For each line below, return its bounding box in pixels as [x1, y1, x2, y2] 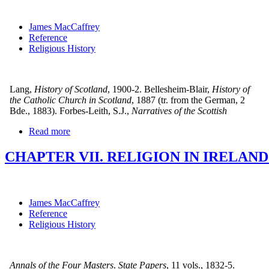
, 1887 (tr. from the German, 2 [131, 95, 245, 106]
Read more [29, 126, 70, 137]
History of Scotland [34, 84, 107, 95]
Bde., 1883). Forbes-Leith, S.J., [5, 106, 129, 116]
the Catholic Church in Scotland [5, 95, 131, 106]
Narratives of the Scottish [131, 106, 227, 116]
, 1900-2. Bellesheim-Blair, [107, 84, 210, 95]
